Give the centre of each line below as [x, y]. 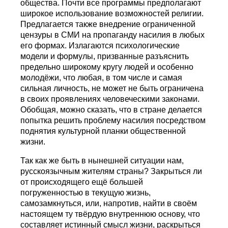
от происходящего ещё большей [82, 182]
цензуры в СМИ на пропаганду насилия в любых [113, 35]
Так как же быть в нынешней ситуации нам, [102, 160]
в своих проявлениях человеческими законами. [110, 99]
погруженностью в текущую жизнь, [86, 192]
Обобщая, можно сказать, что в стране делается [111, 109]
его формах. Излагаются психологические [100, 45]
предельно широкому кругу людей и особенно [107, 67]
